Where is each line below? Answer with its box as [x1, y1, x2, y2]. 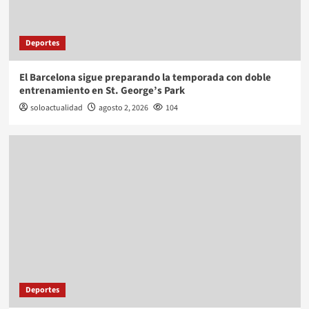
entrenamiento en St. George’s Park [19, 83, 185, 98]
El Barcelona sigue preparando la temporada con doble [19, 70, 271, 85]
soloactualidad [30, 101, 83, 114]
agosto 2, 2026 [98, 101, 148, 114]
